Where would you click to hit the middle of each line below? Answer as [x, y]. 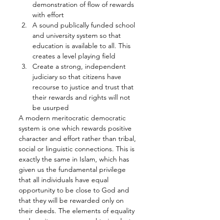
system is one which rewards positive [76, 128]
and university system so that [78, 36]
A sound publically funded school [85, 25]
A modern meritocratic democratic [73, 118]
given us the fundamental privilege [73, 170]
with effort [48, 15]
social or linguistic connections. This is [78, 149]
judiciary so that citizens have [78, 77]
